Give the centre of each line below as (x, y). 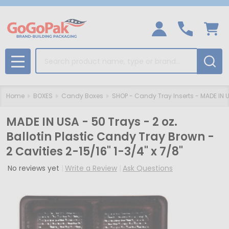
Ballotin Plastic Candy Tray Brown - (110, 137)
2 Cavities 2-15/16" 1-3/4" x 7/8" (95, 152)
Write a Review (91, 168)
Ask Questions (148, 168)
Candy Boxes (82, 96)
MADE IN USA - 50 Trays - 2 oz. (92, 122)
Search (50, 54)
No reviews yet (35, 168)
